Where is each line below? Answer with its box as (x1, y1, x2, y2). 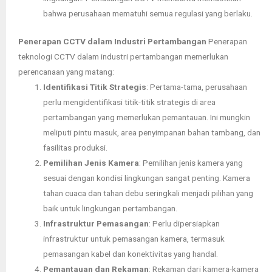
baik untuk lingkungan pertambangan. (43, 203, 178, 213)
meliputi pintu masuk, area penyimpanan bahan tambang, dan (43, 127, 261, 137)
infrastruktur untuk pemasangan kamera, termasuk (43, 233, 225, 243)
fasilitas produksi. (43, 142, 108, 152)
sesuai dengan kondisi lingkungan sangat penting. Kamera (43, 172, 251, 183)
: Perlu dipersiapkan (149, 218, 220, 228)
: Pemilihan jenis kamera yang (139, 157, 243, 168)
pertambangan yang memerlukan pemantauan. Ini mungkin (43, 112, 251, 122)
